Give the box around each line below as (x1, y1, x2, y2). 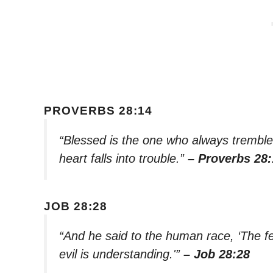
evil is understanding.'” (59, 247, 183, 261)
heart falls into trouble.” (59, 152, 188, 166)
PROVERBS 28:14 (44, 104, 152, 118)
